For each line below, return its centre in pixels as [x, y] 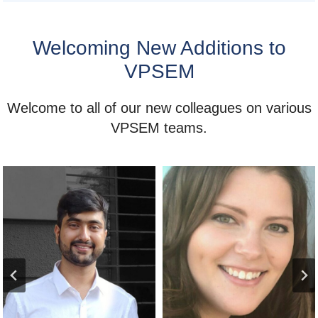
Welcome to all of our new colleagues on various [159, 108]
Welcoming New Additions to [159, 48]
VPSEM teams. [159, 128]
